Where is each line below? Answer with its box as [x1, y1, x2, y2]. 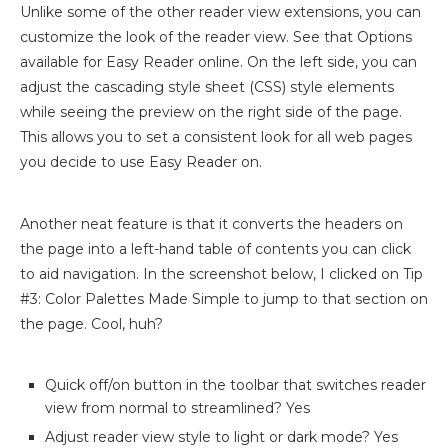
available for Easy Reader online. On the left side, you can [20, 53, 417, 72]
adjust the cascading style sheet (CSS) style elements [20, 78, 394, 97]
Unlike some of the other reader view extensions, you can [20, 3, 421, 22]
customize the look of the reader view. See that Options [20, 28, 412, 47]
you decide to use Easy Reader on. [20, 153, 262, 172]
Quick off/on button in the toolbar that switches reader [45, 376, 426, 395]
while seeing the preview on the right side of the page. [20, 103, 402, 122]
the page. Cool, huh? [20, 315, 163, 334]
